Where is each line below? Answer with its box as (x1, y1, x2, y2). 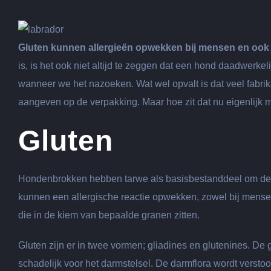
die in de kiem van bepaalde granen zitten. (18, 210, 200, 220)
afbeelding (18, 24, 63, 34)
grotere (18, 5, 48, 16)
